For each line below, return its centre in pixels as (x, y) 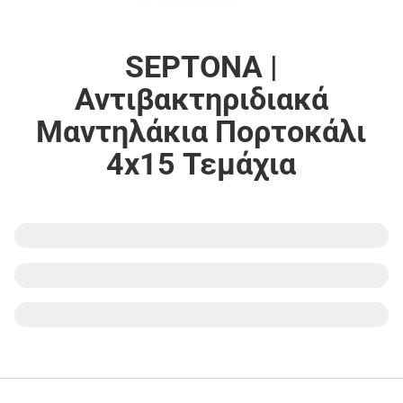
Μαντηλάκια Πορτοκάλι (201, 131)
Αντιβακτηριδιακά (201, 99)
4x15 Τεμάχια (201, 163)
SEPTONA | (201, 66)
